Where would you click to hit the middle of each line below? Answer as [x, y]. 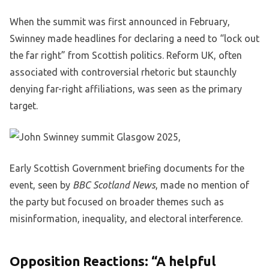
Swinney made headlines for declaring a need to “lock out [134, 39]
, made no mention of [202, 185]
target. [24, 106]
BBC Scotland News [114, 185]
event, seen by [41, 185]
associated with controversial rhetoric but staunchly [123, 72]
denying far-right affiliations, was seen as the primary [126, 89]
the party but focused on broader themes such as [117, 202]
